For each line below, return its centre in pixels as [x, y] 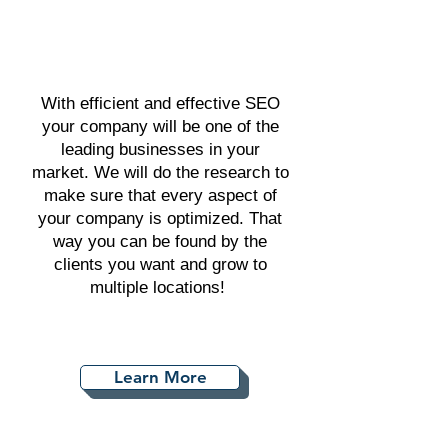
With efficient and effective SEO [160, 103]
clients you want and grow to [160, 264]
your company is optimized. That [160, 218]
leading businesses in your [160, 149]
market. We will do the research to [160, 172]
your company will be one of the [160, 126]
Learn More [160, 377]
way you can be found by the [160, 241]
